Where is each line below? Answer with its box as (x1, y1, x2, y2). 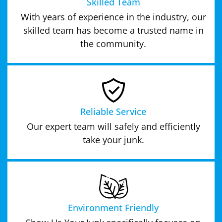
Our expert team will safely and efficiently (26, 120, 200, 132)
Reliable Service (80, 105, 146, 117)
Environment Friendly (68, 201, 159, 214)
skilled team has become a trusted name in (23, 24, 204, 36)
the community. (80, 37, 146, 50)
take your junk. (82, 133, 144, 146)
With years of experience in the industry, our (20, 10, 206, 23)
